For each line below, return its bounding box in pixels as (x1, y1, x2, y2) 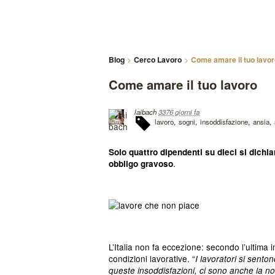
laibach (134, 107, 157, 117)
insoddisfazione (200, 117, 248, 126)
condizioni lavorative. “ (109, 252, 195, 265)
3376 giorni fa (158, 107, 199, 117)
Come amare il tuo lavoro (109, 76, 257, 93)
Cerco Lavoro (134, 54, 182, 65)
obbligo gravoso (109, 158, 173, 169)
